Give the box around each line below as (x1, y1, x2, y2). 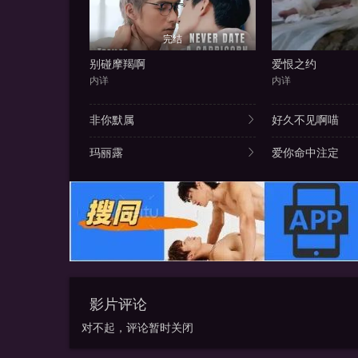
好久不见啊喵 (272, 114, 339, 127)
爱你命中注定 (272, 147, 339, 160)
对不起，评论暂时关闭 (82, 322, 193, 335)
